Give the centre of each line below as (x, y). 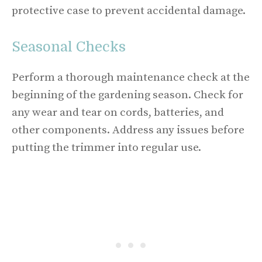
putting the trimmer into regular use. (106, 148)
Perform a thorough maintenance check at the (131, 77)
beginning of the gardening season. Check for (127, 95)
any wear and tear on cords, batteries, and (118, 113)
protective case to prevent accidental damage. (129, 11)
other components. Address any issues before (128, 130)
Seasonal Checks (69, 47)
